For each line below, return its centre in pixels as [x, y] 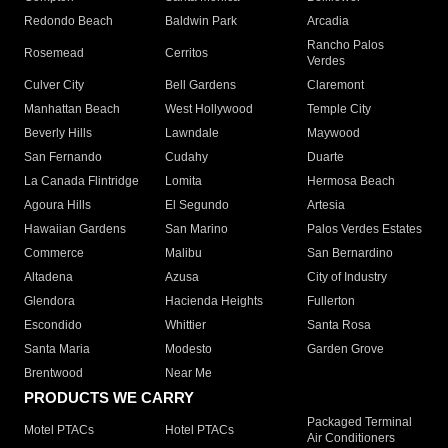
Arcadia [327, 21]
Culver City [54, 85]
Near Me [189, 373]
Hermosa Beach [350, 181]
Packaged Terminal [359, 422]
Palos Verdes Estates [364, 229]
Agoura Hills [57, 205]
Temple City [338, 109]
